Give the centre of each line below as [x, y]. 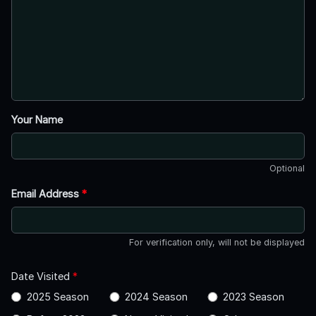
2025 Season [57, 297]
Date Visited [42, 276]
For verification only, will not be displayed [217, 243]
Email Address [47, 194]
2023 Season [253, 297]
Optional [287, 169]
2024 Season [156, 297]
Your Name [37, 120]
